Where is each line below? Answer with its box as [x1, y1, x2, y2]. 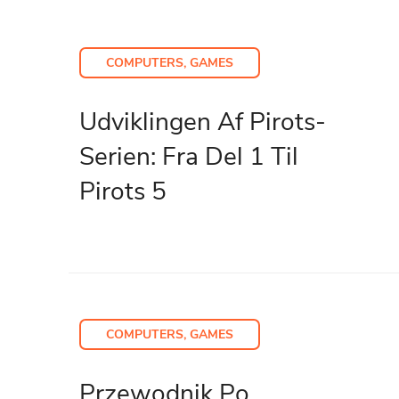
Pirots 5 [79, 174, 167, 208]
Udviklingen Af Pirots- [79, 104, 326, 139]
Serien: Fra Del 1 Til [79, 139, 298, 174]
